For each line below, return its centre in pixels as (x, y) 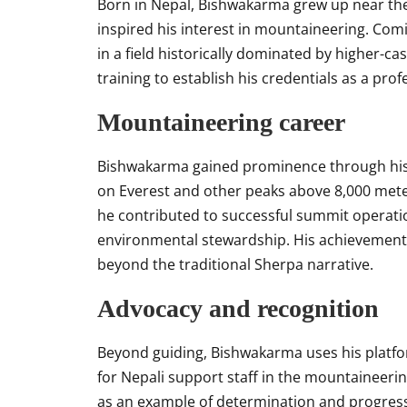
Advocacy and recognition (238, 308)
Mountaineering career (221, 122)
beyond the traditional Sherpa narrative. (235, 264)
